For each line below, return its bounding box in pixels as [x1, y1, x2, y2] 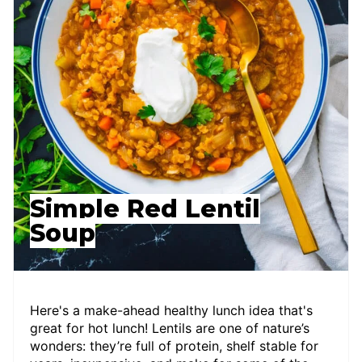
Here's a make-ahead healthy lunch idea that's [30, 301, 313, 318]
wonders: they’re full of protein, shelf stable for [30, 337, 318, 354]
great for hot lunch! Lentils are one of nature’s [30, 319, 309, 336]
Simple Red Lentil [30, 193, 260, 224]
